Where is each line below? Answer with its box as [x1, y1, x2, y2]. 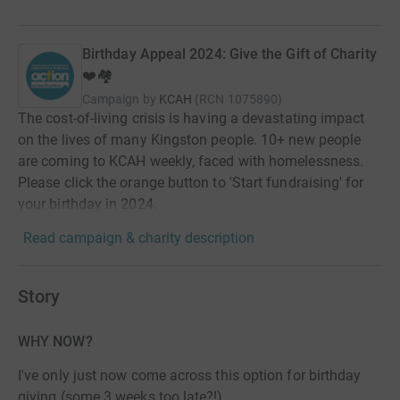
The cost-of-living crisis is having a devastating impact [18, 110, 365, 127]
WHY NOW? [18, 333, 93, 351]
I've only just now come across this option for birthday [18, 366, 362, 384]
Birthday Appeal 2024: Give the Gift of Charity [82, 46, 377, 62]
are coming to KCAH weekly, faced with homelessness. [18, 153, 364, 170]
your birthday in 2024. [18, 196, 157, 212]
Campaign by [82, 92, 156, 106]
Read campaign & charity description [23, 229, 254, 246]
